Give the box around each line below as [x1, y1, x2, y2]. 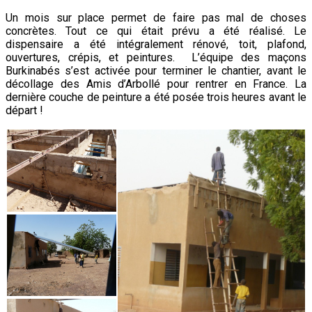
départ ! [6, 103, 43, 117]
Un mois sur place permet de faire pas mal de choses [6, 10, 306, 24]
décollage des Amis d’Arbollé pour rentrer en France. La [6, 77, 306, 91]
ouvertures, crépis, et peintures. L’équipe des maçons [6, 50, 306, 64]
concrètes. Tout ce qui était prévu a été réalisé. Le [6, 24, 306, 38]
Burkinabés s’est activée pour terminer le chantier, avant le [6, 63, 306, 77]
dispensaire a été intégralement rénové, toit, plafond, [6, 37, 306, 51]
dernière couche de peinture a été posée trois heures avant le [6, 90, 306, 104]
